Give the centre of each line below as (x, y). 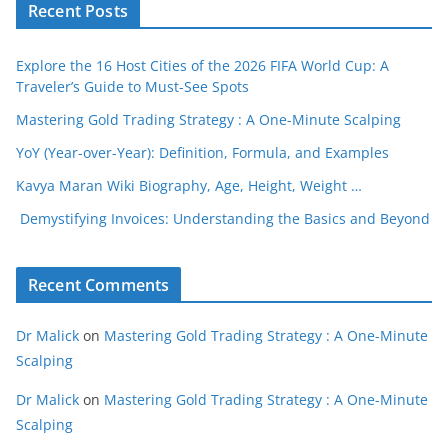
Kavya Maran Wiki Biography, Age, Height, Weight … (189, 186)
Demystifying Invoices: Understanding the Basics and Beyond (223, 219)
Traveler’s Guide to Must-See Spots (132, 87)
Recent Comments (99, 285)
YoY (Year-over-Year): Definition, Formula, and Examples (202, 153)
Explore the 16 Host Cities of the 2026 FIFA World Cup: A (202, 66)
